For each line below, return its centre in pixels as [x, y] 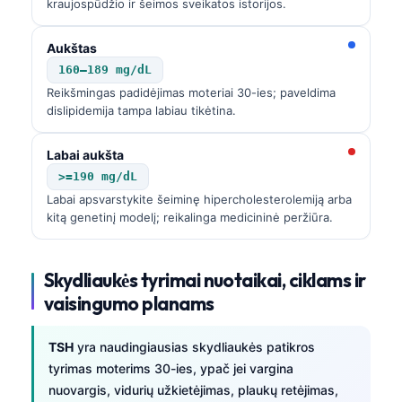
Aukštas [72, 48]
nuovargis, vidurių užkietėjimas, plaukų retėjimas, [193, 389]
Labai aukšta [85, 154]
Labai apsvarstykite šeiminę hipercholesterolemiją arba [199, 199]
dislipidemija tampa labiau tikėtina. [141, 110]
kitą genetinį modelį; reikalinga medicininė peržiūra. [190, 217]
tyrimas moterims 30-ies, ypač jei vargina [171, 368]
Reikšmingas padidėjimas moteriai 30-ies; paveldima [191, 92]
